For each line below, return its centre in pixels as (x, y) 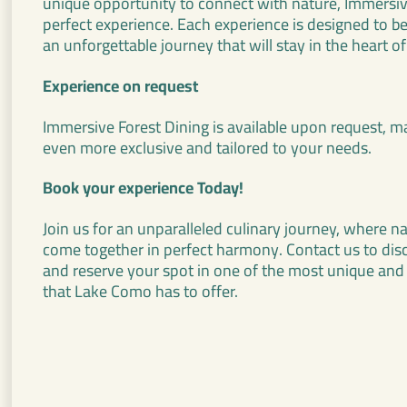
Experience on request (120, 85)
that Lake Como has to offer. (140, 291)
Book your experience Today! (143, 188)
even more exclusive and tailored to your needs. (207, 147)
